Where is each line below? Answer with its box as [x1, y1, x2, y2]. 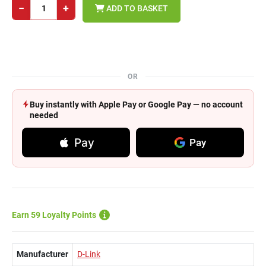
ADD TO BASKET [104, 3, 168, 13]
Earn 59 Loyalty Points [12, 210, 96, 220]
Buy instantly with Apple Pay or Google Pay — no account [30, 100, 243, 109]
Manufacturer [17, 249, 68, 259]
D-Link [77, 249, 100, 259]
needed [30, 110, 58, 120]
